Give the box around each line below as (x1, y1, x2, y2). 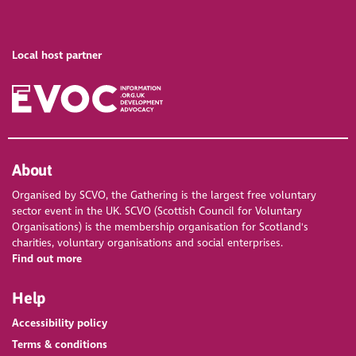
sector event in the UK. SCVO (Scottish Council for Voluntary (12, 203, 303, 218)
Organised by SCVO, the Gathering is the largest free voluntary (12, 188, 317, 202)
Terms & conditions (12, 337, 108, 351)
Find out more (12, 251, 83, 265)
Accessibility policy (12, 316, 108, 330)
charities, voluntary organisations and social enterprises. (12, 235, 284, 250)
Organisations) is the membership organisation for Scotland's (12, 219, 309, 234)
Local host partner (12, 48, 103, 63)
